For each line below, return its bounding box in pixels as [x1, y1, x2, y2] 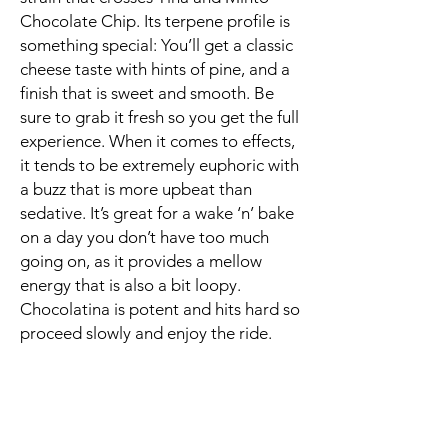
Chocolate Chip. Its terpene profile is [20, 11, 290, 31]
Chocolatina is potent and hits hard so [20, 299, 300, 319]
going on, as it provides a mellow [20, 251, 262, 271]
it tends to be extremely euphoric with [20, 155, 299, 175]
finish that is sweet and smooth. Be [20, 83, 274, 103]
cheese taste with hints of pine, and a [20, 59, 290, 79]
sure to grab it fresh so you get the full [20, 107, 299, 127]
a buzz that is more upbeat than [20, 179, 252, 199]
